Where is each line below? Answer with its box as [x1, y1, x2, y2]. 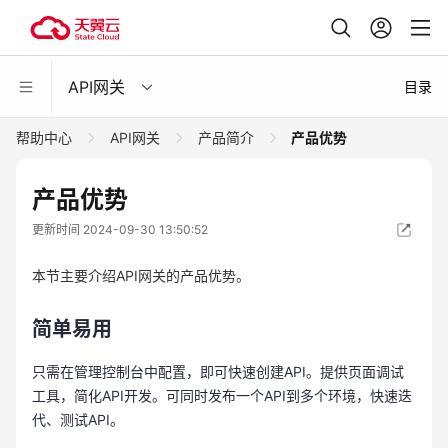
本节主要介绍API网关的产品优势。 [32, 267, 250, 284]
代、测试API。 [32, 411, 124, 428]
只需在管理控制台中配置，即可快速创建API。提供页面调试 [32, 363, 404, 380]
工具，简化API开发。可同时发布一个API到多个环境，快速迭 [32, 387, 412, 404]
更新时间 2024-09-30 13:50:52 [32, 222, 208, 237]
